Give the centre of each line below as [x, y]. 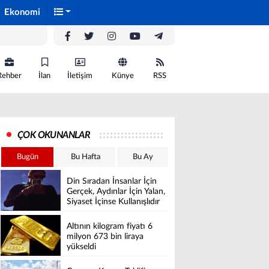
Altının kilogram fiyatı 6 [110, 227]
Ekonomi [22, 12]
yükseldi [81, 247]
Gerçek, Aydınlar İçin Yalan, [116, 192]
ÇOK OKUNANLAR [54, 135]
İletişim [80, 76]
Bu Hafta [85, 157]
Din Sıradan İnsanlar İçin [112, 182]
